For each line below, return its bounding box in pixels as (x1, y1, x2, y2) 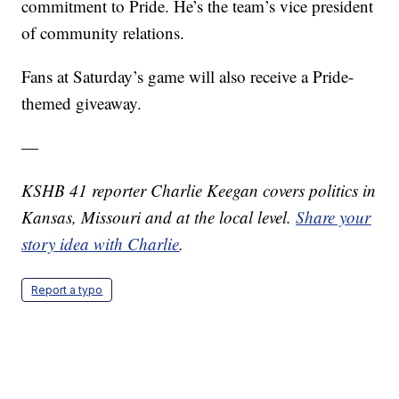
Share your (296, 205, 371, 228)
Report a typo (31, 282, 103, 297)
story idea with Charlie (21, 232, 180, 255)
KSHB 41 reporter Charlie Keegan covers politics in (21, 178, 377, 201)
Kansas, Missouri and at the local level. (21, 205, 297, 228)
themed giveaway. (21, 91, 142, 114)
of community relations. (21, 20, 185, 44)
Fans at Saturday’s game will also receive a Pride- (21, 64, 354, 87)
